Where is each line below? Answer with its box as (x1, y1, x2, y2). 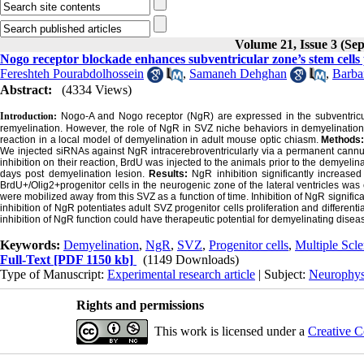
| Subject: (255, 267, 309, 282)
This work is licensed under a (154, 324, 308, 339)
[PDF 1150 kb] (50, 253, 133, 267)
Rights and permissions (76, 298, 204, 313)
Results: (149, 168, 193, 180)
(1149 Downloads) (143, 253, 239, 267)
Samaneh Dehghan (189, 67, 287, 80)
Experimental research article (107, 267, 255, 282)
